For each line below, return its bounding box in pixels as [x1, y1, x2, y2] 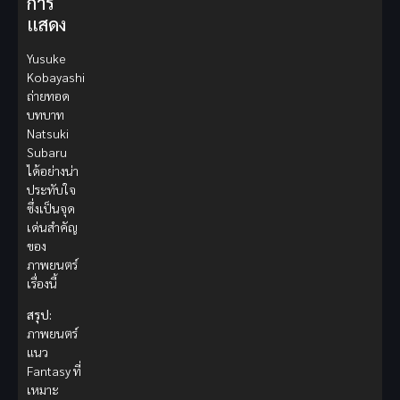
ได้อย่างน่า [27, 162, 79, 179]
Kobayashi [27, 68, 85, 85]
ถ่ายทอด [27, 87, 70, 104]
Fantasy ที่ [27, 362, 81, 379]
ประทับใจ [27, 180, 76, 197]
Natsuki [27, 124, 69, 141]
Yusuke [27, 49, 66, 66]
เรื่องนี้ [27, 274, 57, 291]
